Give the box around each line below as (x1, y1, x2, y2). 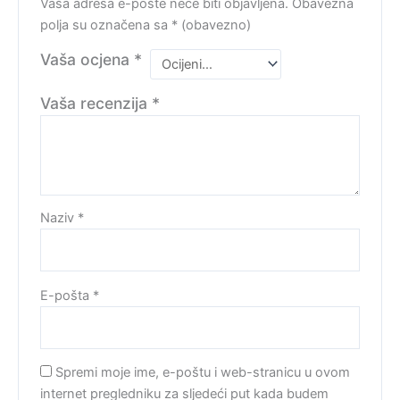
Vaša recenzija (40, 94, 153, 113)
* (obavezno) (171, 16, 252, 33)
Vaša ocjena (40, 49, 135, 69)
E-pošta (40, 287, 94, 304)
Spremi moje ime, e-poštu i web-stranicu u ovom (55, 364, 351, 381)
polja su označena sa (40, 16, 172, 33)
